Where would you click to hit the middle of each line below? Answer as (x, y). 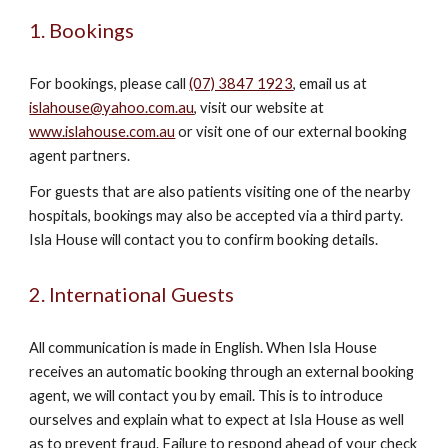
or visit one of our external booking (291, 131)
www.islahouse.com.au (102, 131)
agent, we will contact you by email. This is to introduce (206, 395)
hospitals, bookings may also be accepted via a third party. (216, 215)
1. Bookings (82, 30)
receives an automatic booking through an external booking (222, 371)
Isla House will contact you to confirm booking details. (204, 239)
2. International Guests (132, 294)
